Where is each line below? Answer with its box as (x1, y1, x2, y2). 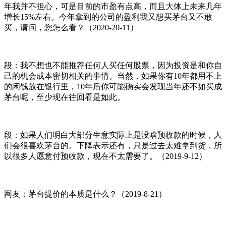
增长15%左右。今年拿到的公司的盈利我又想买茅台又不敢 (4, 12, 212, 21)
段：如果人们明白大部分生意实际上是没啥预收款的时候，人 (4, 130, 222, 139)
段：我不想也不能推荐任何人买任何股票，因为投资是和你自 (4, 61, 222, 70)
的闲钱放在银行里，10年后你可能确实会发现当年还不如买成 (4, 82, 222, 91)
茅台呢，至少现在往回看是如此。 (4, 92, 125, 101)
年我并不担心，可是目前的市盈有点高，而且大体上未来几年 (4, 2, 222, 11)
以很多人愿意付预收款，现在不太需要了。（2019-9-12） (4, 151, 207, 160)
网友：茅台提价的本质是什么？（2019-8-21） (4, 189, 166, 198)
